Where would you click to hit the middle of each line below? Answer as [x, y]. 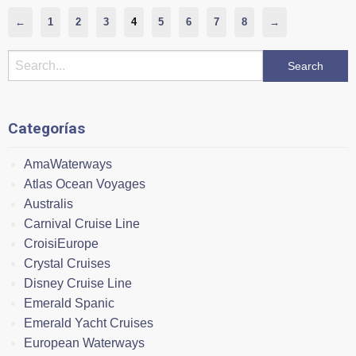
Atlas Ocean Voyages [85, 184]
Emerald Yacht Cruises [89, 323]
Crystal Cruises [67, 263]
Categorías [46, 128]
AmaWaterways [68, 164]
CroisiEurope [61, 243]
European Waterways [84, 342]
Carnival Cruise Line [82, 223]
